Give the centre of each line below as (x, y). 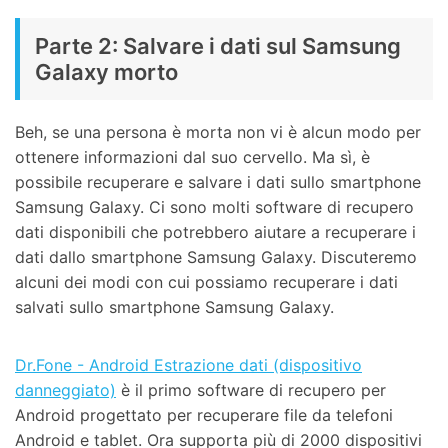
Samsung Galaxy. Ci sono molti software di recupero (214, 207)
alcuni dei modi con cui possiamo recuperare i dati (206, 282)
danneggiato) (65, 390)
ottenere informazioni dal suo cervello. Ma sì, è (192, 157)
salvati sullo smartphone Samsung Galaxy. (174, 307)
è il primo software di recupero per (251, 390)
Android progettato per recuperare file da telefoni (204, 415)
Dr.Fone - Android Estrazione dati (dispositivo (188, 365)
